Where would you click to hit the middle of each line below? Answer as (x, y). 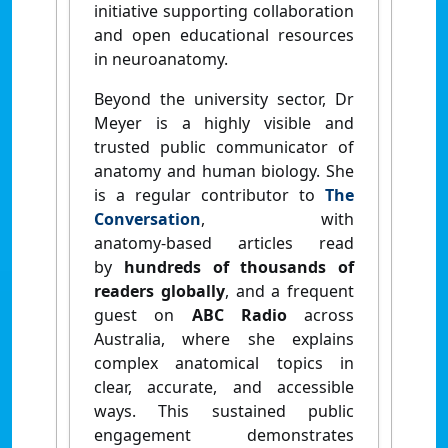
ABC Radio (239, 314)
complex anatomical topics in (224, 362)
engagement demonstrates (224, 434)
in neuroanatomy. (161, 58)
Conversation (147, 218)
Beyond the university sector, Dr (224, 98)
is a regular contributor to (209, 194)
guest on (143, 314)
